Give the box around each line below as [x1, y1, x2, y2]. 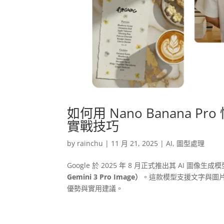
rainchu [77, 138, 103, 148]
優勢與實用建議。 [67, 183, 123, 193]
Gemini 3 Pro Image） [67, 172, 142, 182]
